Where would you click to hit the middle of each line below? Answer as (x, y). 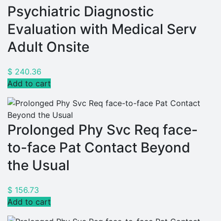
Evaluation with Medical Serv (102, 29)
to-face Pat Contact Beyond (99, 147)
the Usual (38, 165)
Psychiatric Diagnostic (81, 11)
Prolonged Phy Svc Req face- (103, 129)
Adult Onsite (48, 47)
